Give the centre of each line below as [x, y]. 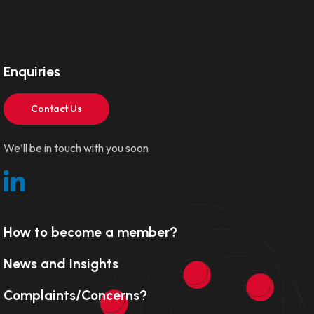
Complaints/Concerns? [75, 295]
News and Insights [61, 264]
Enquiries [32, 71]
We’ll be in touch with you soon [76, 148]
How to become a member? [90, 232]
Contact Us [56, 109]
